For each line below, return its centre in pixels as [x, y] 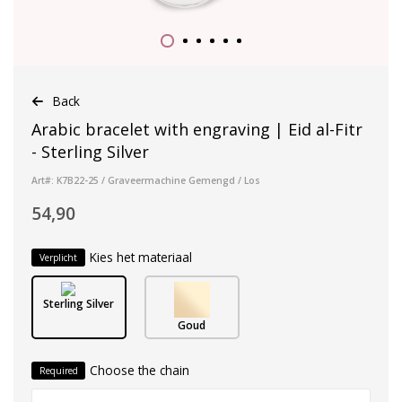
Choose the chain [140, 370]
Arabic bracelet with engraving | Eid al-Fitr [197, 129]
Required [58, 370]
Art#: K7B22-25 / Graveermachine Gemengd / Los [146, 180]
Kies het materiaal [141, 257]
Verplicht [58, 257]
